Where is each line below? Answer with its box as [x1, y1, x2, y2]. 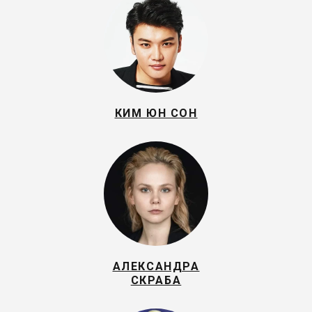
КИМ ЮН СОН [114, 107, 198, 120]
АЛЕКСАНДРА [112, 260, 200, 273]
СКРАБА [130, 274, 182, 287]
